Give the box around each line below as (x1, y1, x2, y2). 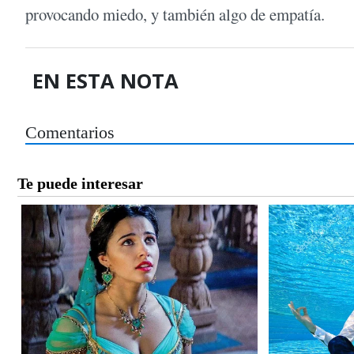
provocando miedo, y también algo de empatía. (25, 3, 325, 26)
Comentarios (25, 122, 115, 142)
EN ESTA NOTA (32, 67, 179, 96)
